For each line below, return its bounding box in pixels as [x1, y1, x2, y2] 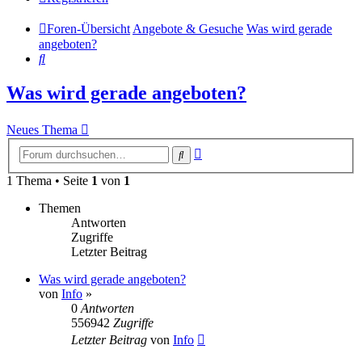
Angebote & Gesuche [133, 22, 243, 36]
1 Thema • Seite [6, 173, 91, 187]
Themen [39, 200, 81, 215]
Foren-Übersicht [47, 22, 130, 36]
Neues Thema [6, 123, 78, 137]
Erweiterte [201, 143, 254, 158]
